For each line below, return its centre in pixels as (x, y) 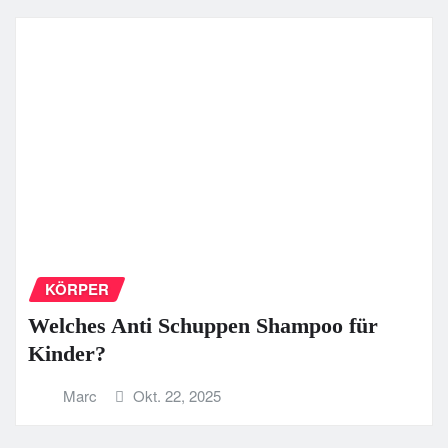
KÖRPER (77, 289)
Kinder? (67, 354)
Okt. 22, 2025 (177, 396)
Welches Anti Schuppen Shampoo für (203, 326)
